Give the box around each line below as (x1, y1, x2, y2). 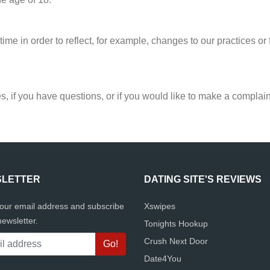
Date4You (144, 254, 181, 263)
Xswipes (144, 201, 175, 211)
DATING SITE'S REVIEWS (144, 174, 262, 184)
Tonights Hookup (144, 219, 208, 228)
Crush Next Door (144, 236, 208, 246)
